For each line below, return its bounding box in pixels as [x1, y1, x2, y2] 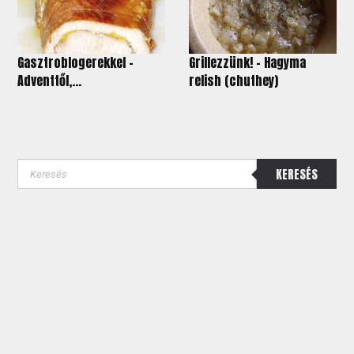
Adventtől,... [17, 71, 82, 91]
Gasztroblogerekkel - [17, 53, 134, 73]
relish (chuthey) [189, 71, 278, 91]
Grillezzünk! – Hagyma [189, 53, 306, 73]
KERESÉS [275, 164, 318, 183]
